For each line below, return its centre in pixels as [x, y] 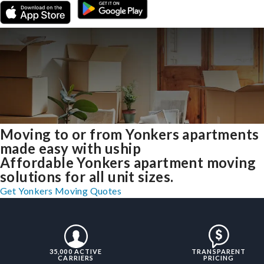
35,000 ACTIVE [76, 251]
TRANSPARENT [219, 251]
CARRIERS [76, 258]
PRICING [219, 258]
